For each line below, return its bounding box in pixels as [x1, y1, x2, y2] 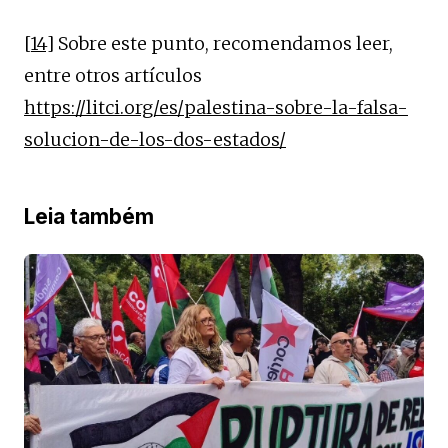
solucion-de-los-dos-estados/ [24, 127, 286, 151]
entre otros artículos [24, 63, 202, 87]
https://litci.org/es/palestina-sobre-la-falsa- [24, 95, 408, 119]
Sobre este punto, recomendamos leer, [54, 31, 393, 55]
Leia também [24, 203, 154, 229]
